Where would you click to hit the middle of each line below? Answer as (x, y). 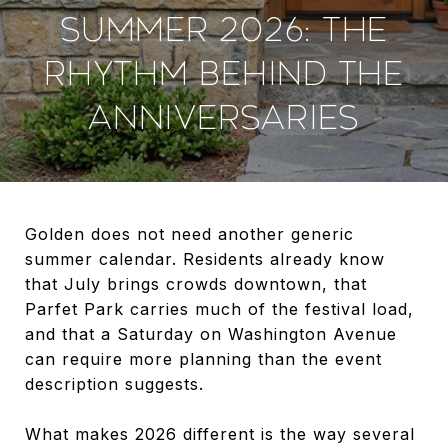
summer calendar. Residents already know (205, 259)
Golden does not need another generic (189, 234)
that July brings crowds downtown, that (196, 284)
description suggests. (114, 384)
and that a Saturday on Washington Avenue (211, 334)
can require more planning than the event (203, 359)
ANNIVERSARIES (224, 118)
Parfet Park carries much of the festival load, (219, 309)
